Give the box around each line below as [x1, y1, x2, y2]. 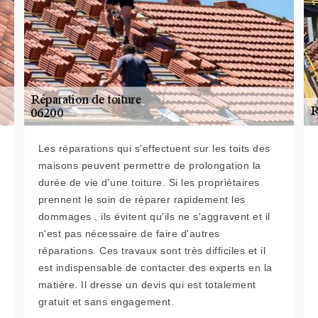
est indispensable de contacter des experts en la [38, 262, 273, 274]
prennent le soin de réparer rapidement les [38, 194, 246, 206]
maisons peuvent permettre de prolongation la [38, 160, 261, 172]
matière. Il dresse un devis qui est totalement [38, 279, 256, 291]
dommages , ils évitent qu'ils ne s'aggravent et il [38, 211, 270, 223]
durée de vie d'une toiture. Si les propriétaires [38, 177, 260, 189]
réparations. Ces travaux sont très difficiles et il [38, 245, 266, 257]
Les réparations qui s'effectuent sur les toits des [38, 143, 270, 155]
